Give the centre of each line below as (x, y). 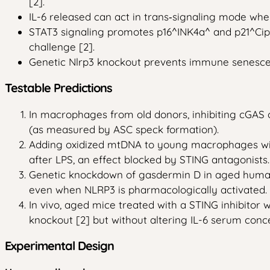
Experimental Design (59, 245)
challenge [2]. (62, 46)
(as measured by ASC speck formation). (124, 129)
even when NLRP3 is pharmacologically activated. (148, 189)
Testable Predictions (58, 87)
